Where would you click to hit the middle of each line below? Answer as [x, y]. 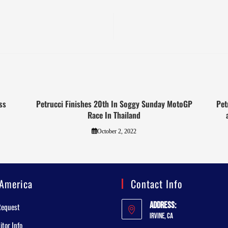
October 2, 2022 [117, 131]
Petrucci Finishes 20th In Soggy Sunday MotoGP [114, 104]
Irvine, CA [161, 216]
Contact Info [157, 183]
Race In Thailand [114, 115]
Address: [163, 205]
